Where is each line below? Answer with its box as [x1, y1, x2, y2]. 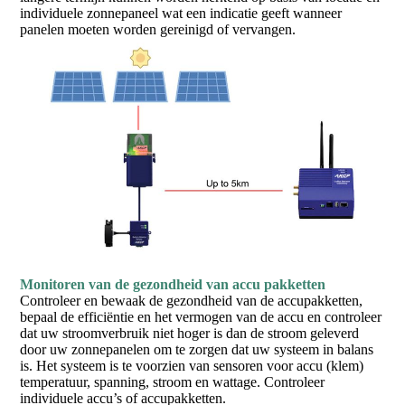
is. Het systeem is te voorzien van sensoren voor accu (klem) [20, 358, 364, 374]
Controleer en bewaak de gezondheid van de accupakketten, [20, 293, 363, 309]
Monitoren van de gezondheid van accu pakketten [20, 277, 326, 293]
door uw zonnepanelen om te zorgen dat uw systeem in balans [20, 342, 374, 358]
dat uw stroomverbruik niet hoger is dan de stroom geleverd [20, 325, 360, 342]
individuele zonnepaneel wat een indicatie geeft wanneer [20, 5, 343, 21]
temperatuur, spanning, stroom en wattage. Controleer [20, 374, 325, 391]
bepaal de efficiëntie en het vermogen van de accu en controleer [20, 309, 382, 325]
